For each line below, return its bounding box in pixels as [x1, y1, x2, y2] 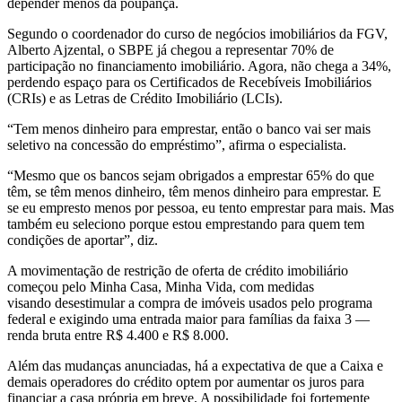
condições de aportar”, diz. [7, 232, 158, 249]
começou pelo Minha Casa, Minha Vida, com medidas [7, 279, 314, 295]
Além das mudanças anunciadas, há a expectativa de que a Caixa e [7, 358, 383, 374]
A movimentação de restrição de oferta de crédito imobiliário [7, 263, 348, 279]
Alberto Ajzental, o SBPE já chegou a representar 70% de [7, 42, 334, 58]
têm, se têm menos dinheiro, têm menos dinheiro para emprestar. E [7, 184, 381, 200]
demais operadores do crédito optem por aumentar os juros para [7, 374, 364, 390]
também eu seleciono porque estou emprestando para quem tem [7, 216, 364, 232]
